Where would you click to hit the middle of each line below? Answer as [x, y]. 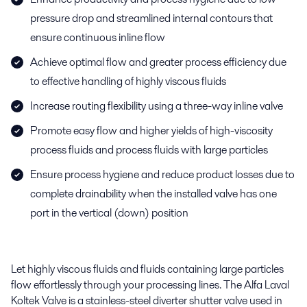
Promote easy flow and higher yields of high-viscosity [151, 131]
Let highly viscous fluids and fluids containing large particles [147, 269]
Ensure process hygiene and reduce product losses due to [162, 174]
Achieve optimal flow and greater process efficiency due [158, 62]
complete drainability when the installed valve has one [153, 194]
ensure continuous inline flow [98, 37]
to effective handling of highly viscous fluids [128, 81]
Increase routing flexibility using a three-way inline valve [157, 106]
